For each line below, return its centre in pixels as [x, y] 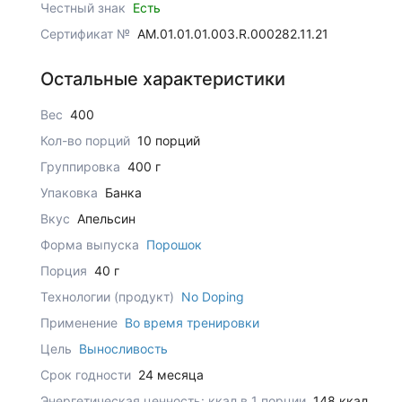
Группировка [82, 167]
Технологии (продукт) [109, 297]
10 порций [168, 141]
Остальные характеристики [162, 79]
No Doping [212, 297]
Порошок [174, 245]
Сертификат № [85, 34]
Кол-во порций [87, 141]
